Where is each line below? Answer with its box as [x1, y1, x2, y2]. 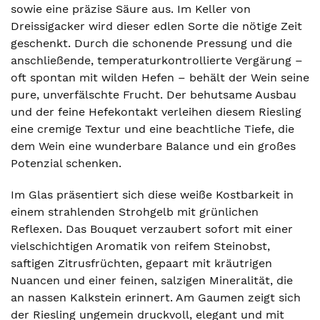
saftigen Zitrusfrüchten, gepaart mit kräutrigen [11, 256, 272, 270]
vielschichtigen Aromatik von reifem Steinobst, [11, 239, 270, 253]
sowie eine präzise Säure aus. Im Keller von [11, 2, 251, 16]
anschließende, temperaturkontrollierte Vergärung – [11, 54, 303, 67]
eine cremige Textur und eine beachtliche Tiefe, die [11, 122, 294, 136]
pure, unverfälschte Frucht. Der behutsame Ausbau [11, 88, 296, 101]
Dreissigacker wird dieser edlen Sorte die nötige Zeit [11, 19, 302, 33]
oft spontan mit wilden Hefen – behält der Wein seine [11, 71, 309, 84]
